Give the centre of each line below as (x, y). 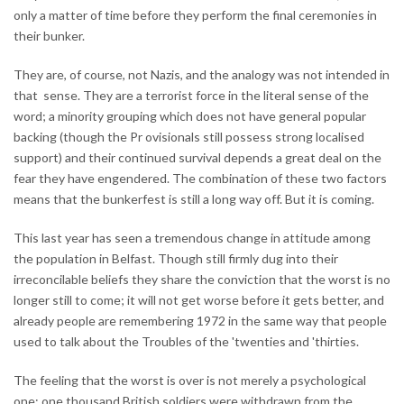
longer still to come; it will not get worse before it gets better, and (199, 299)
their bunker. (49, 35)
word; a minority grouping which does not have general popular (190, 115)
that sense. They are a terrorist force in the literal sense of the (191, 95)
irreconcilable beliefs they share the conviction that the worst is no (202, 279)
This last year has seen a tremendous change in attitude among (192, 237)
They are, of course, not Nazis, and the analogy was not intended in (202, 74)
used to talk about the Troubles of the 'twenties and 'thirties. (186, 341)
